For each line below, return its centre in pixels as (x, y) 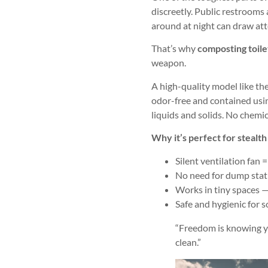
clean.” (188, 242)
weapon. (168, 63)
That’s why (174, 48)
